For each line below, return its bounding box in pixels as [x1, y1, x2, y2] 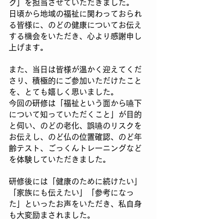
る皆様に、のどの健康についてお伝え [9, 21, 142, 29]
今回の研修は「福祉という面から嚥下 [9, 99, 142, 107]
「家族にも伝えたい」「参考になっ [9, 188, 134, 197]
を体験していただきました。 [9, 155, 110, 163]
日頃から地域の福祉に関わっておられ [9, 9, 142, 18]
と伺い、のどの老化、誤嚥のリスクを [9, 121, 142, 130]
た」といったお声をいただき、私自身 [9, 199, 142, 208]
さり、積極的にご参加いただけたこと [9, 76, 142, 85]
